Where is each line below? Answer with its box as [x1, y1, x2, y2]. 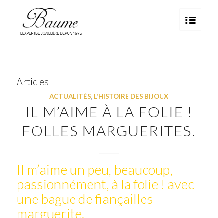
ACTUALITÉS [49, 92, 91, 100]
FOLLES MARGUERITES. [22, 122, 196, 139]
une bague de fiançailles [16, 190, 153, 207]
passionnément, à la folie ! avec [16, 176, 194, 192]
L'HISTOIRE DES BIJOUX [94, 92, 169, 100]
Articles [16, 75, 49, 87]
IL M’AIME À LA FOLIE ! [25, 103, 193, 120]
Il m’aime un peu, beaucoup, [16, 161, 173, 178]
